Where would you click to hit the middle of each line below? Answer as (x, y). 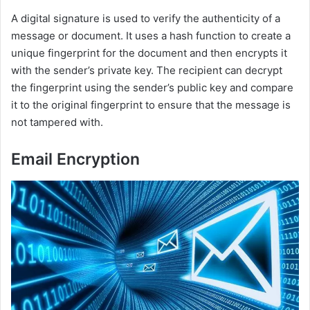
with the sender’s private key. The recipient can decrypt (147, 70)
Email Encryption (75, 159)
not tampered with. (57, 122)
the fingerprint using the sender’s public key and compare (152, 87)
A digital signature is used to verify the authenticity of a (146, 18)
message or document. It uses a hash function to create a (151, 35)
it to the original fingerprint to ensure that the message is (151, 104)
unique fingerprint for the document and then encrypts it (149, 53)
